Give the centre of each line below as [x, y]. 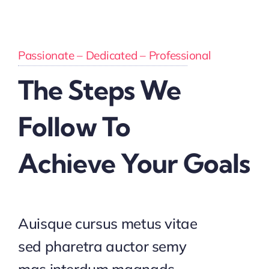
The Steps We [99, 90]
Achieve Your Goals [134, 164]
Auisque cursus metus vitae [107, 224]
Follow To [74, 127]
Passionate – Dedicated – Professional [114, 56]
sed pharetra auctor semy [102, 246]
